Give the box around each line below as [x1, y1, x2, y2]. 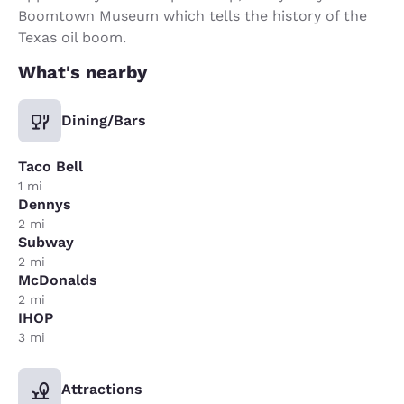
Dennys [18, 195, 71, 213]
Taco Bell [18, 157, 83, 175]
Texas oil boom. [18, 28, 126, 46]
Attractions [61, 380, 142, 398]
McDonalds [18, 271, 97, 289]
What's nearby [18, 60, 147, 83]
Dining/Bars [61, 111, 146, 129]
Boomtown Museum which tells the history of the [18, 6, 367, 24]
